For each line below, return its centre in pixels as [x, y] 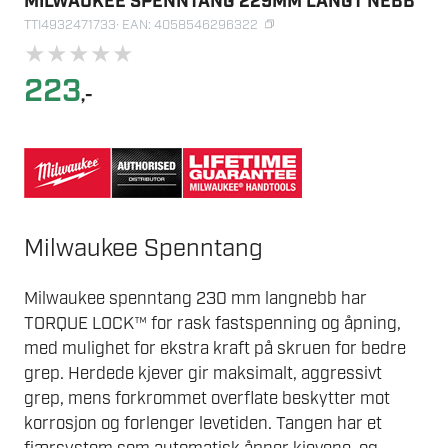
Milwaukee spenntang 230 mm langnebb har [195, 299]
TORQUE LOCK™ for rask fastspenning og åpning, [212, 324]
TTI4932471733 [70, 26]
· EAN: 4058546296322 [187, 26]
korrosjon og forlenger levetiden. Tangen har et [203, 424]
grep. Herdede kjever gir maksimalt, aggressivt [203, 374]
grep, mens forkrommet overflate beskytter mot [207, 399]
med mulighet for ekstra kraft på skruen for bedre [215, 349]
